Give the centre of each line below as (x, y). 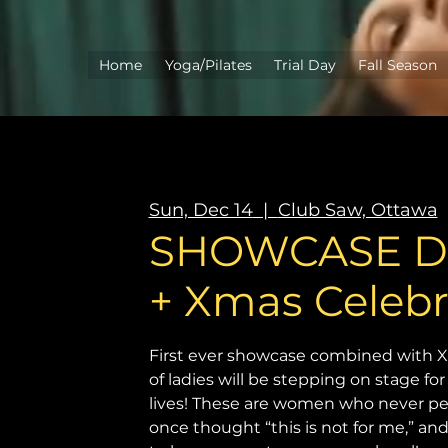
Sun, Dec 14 (200, 209)
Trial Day (305, 65)
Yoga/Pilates (208, 65)
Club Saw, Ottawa (357, 209)
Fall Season (398, 65)
